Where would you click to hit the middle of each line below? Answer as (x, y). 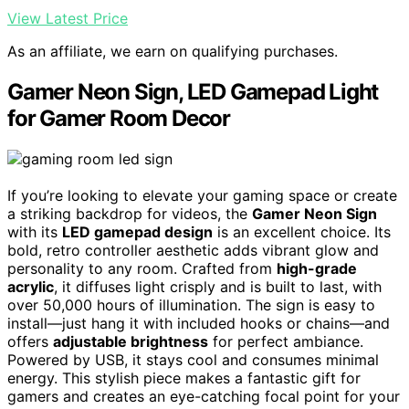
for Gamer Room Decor (119, 119)
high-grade (317, 269)
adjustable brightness (131, 342)
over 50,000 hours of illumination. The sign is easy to (191, 305)
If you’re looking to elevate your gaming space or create (202, 196)
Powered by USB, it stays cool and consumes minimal (193, 360)
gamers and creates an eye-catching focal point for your (204, 397)
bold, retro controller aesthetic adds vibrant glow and (193, 251)
